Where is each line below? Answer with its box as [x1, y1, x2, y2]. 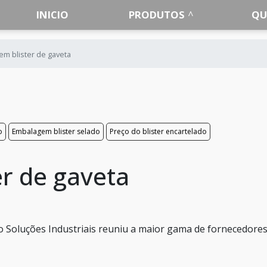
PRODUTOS [129, 8, 185, 21]
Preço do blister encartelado [110, 126, 207, 136]
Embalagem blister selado [12, 126, 100, 136]
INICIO [36, 8, 69, 21]
